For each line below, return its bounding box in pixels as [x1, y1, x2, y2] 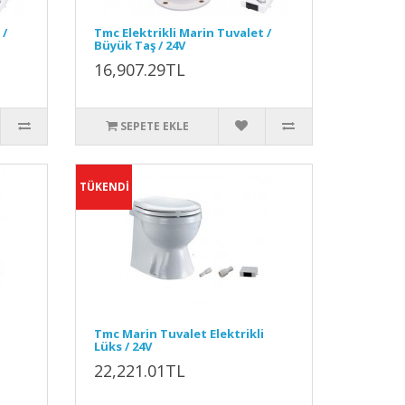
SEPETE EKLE [119, 118, 189, 134]
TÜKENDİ [79, 179, 129, 194]
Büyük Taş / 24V [94, 37, 186, 53]
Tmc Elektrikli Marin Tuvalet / [94, 24, 272, 41]
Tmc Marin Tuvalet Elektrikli [94, 325, 265, 342]
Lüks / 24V [94, 338, 153, 354]
